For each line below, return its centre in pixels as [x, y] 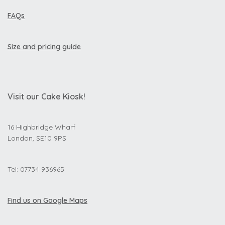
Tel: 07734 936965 [36, 169]
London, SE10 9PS [37, 138]
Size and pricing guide [44, 47]
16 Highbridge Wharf [41, 127]
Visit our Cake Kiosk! [46, 96]
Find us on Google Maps [47, 200]
